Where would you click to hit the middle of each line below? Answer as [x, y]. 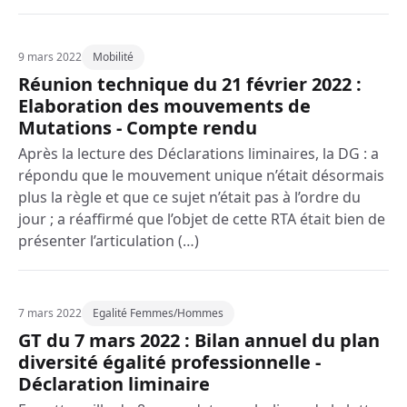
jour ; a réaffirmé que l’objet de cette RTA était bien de [202, 219]
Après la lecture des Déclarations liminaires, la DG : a [199, 154]
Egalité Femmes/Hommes [158, 313]
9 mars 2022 [50, 57]
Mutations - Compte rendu [138, 128]
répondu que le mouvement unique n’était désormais [201, 175]
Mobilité [113, 57]
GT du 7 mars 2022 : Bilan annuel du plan [199, 340]
